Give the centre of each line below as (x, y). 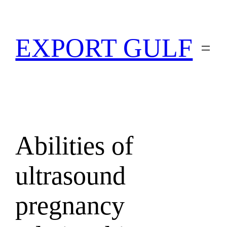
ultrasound (71, 175)
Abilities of (74, 145)
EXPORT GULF (104, 48)
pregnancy (70, 205)
